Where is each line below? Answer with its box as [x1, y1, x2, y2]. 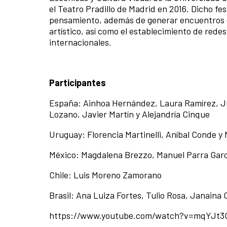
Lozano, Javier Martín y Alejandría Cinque [49, 108, 210, 120]
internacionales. [49, 36, 111, 48]
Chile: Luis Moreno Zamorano [49, 169, 162, 180]
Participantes [49, 77, 106, 88]
